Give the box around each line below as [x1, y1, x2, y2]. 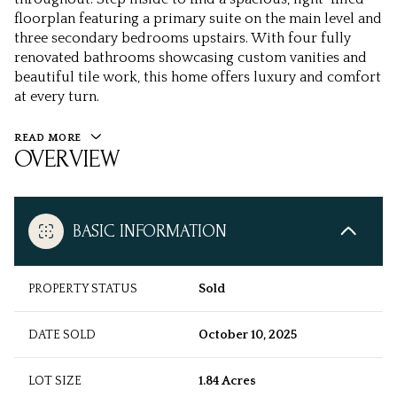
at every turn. [14, 89, 99, 105]
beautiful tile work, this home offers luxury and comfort [14, 69, 381, 85]
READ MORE [14, 132, 82, 144]
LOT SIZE [28, 374, 82, 389]
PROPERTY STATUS [28, 282, 137, 297]
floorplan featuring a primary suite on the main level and [14, 11, 382, 27]
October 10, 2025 [198, 328, 297, 343]
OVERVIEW [14, 145, 121, 174]
